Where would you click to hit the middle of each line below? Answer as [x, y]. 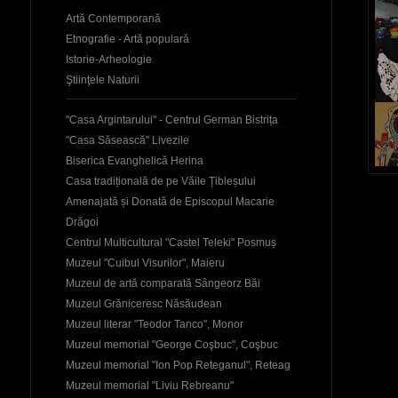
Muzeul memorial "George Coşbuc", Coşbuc [172, 344]
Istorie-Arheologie [109, 59]
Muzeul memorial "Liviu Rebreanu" [150, 385]
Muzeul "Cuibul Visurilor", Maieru [145, 263]
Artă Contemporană [113, 18]
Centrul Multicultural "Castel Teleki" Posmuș [171, 242]
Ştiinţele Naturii [103, 80]
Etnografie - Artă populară [127, 39]
